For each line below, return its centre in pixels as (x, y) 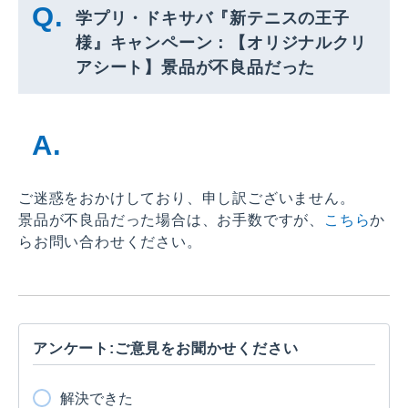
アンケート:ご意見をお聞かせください (166, 348)
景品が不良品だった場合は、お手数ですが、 (171, 219)
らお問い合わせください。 (110, 241)
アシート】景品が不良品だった (196, 67)
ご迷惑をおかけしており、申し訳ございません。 (187, 198)
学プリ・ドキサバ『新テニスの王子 (213, 18)
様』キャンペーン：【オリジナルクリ (221, 42)
